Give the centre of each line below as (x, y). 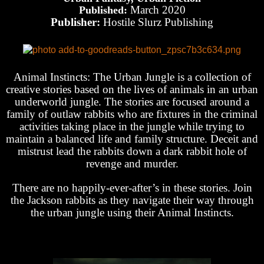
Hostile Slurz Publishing (158, 22)
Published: (104, 10)
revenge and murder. (132, 163)
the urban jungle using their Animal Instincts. (132, 212)
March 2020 (158, 9)
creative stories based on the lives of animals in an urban (132, 89)
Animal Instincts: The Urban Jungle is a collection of (132, 77)
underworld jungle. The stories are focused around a (132, 101)
